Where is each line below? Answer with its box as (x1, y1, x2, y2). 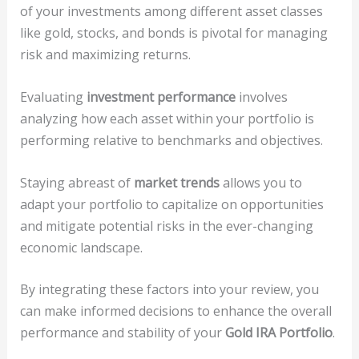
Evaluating (19, 88, 87, 107)
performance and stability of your (19, 324, 225, 342)
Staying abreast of (19, 173, 134, 192)
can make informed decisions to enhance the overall (19, 302, 332, 321)
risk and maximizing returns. (19, 46, 191, 64)
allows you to (219, 173, 302, 192)
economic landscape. (19, 238, 143, 256)
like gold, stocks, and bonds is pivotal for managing (19, 24, 328, 42)
